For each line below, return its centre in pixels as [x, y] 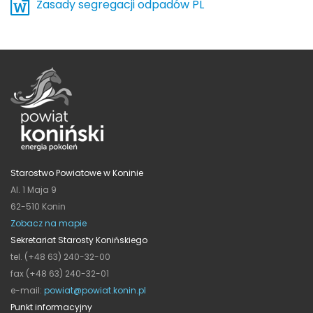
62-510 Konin [38, 206]
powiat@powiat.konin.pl [95, 290]
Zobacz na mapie [49, 223]
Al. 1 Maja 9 [34, 189]
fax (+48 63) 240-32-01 [60, 273]
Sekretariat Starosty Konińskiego [79, 240]
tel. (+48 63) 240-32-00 [60, 256]
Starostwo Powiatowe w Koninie [77, 173]
